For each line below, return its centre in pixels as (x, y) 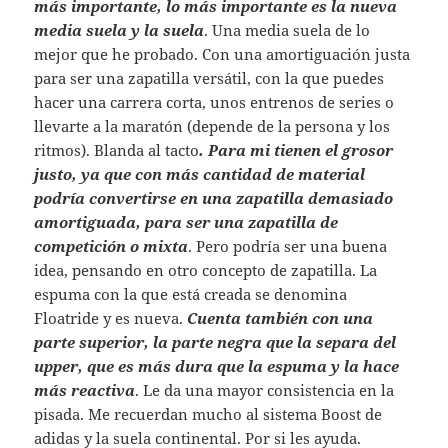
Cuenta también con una (280, 317)
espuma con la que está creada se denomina (191, 293)
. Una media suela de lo (287, 29)
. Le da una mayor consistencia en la (265, 389)
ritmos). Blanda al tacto (117, 149)
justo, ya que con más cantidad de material (200, 173)
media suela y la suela (119, 29)
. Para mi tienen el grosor (296, 149)
